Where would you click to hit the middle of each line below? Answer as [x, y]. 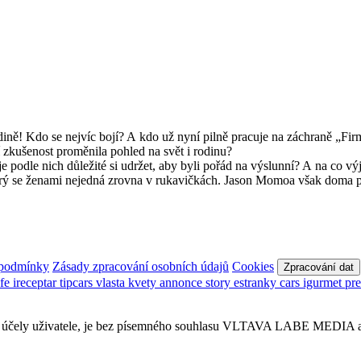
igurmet [324, 283]
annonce [183, 283]
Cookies [253, 267]
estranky [257, 283]
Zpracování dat [319, 268]
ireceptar [36, 283]
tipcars [78, 283]
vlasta [112, 283]
